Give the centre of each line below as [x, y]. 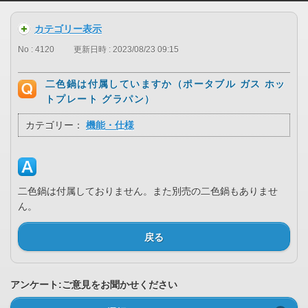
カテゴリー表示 [68, 29]
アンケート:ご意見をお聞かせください [94, 285]
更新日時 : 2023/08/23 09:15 [126, 50]
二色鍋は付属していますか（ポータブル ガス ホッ [166, 84]
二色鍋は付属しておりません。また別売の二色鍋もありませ [148, 191]
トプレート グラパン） [100, 99]
